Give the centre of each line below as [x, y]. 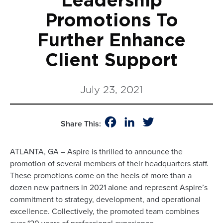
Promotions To [111, 21]
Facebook [135, 122]
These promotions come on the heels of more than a [101, 175]
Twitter [167, 122]
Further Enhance [111, 41]
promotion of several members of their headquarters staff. [109, 164]
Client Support [111, 61]
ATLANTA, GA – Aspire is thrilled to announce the [96, 152]
